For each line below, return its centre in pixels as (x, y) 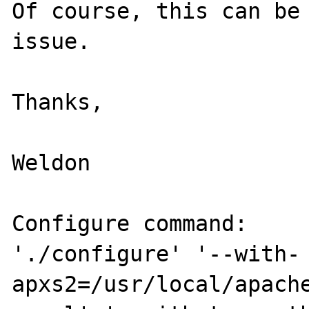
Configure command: (130, 223)
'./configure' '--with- (156, 254)
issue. (51, 41)
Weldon (51, 163)
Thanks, (58, 102)
